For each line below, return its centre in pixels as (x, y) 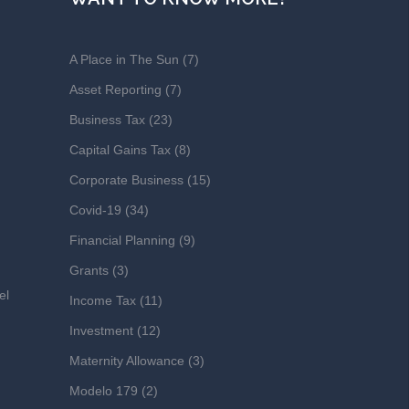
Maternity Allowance (127, 361)
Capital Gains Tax (120, 150)
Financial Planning (122, 240)
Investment (101, 330)
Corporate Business (126, 180)
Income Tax (103, 300)
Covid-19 (95, 210)
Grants (89, 270)
